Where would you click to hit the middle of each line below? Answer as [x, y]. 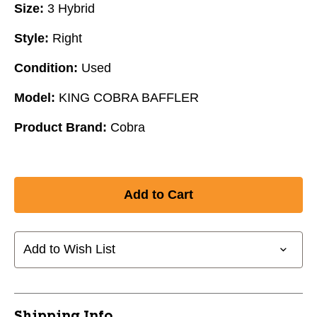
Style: [31, 38]
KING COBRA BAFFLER [129, 97]
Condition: [46, 68]
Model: [35, 97]
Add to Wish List [69, 249]
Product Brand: [60, 127]
